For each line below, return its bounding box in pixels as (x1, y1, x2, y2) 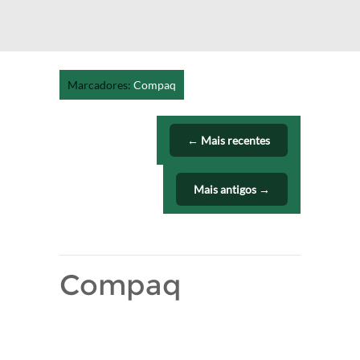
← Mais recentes (187, 133, 270, 147)
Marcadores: (67, 78, 133, 92)
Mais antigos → (194, 182, 270, 196)
